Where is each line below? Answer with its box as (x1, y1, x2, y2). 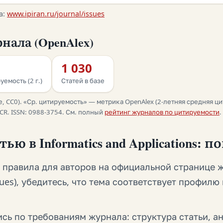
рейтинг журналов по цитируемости (105, 108, 220, 117)
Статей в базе (61, 76, 105, 86)
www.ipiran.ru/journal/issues (7, 9, 105, 19)
